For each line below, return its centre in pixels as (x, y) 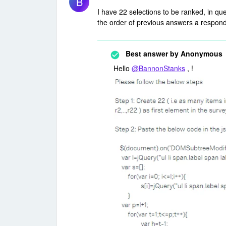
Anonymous (201, 53)
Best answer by (152, 53)
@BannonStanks (158, 68)
